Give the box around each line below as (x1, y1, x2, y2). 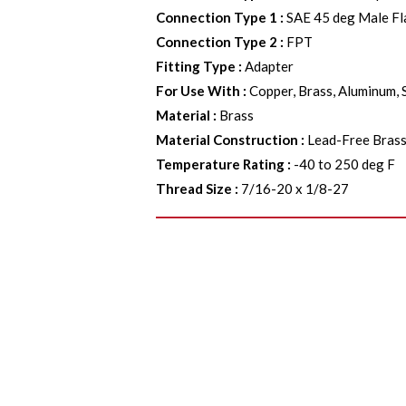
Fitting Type (156, 58, 237, 74)
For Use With (156, 82, 241, 99)
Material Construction (156, 131, 299, 148)
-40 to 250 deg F (294, 156, 396, 172)
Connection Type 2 (156, 34, 278, 50)
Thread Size (156, 180, 233, 197)
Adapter (245, 58, 295, 74)
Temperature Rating (156, 156, 285, 172)
